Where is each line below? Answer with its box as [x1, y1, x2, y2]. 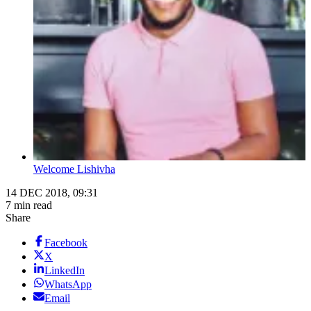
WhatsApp [44, 278, 92, 291]
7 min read [6, 199, 52, 212]
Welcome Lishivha [33, 163, 115, 176]
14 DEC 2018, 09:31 [6, 187, 98, 199]
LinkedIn [44, 264, 85, 277]
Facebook [44, 237, 87, 249]
